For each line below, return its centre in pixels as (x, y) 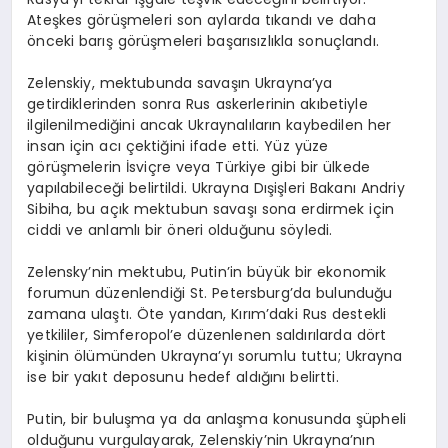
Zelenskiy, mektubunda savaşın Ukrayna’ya (180, 82)
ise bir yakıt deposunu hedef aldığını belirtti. (183, 376)
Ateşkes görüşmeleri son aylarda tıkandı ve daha (201, 19)
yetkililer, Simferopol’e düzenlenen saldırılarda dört (207, 334)
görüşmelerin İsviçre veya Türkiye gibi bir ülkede (199, 166)
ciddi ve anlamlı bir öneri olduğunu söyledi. (180, 229)
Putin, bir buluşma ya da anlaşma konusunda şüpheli (216, 418)
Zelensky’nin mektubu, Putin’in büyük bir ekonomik (207, 271)
